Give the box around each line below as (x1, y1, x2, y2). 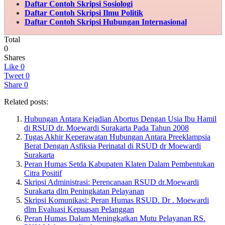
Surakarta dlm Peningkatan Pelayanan (24, 186, 144, 195)
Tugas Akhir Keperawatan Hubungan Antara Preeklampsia (24, 132, 210, 141)
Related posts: (4, 97, 48, 106)
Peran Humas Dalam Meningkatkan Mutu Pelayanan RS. (24, 213, 205, 222)
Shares (4, 53, 25, 62)
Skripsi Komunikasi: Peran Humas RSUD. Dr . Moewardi (24, 195, 209, 204)
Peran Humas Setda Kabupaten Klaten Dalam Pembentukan (24, 159, 214, 168)
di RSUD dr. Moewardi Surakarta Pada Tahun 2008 (24, 123, 189, 132)
